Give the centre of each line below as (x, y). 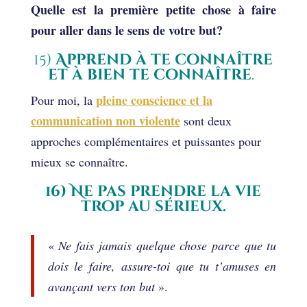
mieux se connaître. (79, 161)
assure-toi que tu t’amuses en (199, 266)
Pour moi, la (63, 100)
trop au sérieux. (153, 206)
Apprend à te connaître (164, 60)
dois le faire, (85, 266)
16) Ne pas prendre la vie (153, 191)
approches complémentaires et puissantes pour (146, 141)
